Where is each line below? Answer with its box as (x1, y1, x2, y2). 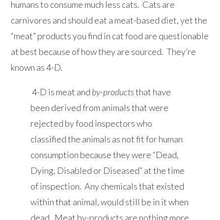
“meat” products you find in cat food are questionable (11, 30, 209, 42)
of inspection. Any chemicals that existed (30, 181, 185, 192)
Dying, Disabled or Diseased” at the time (30, 165, 185, 176)
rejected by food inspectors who (30, 118, 153, 129)
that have (136, 86, 171, 98)
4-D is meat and (30, 86, 92, 98)
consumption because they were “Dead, (30, 149, 179, 161)
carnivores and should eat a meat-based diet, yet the (11, 15, 208, 26)
